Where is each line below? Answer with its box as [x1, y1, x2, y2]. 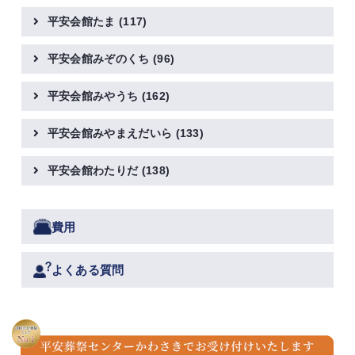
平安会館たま [47, 16, 120, 29]
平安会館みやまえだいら [47, 128, 176, 140]
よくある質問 [51, 263, 124, 277]
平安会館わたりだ [47, 165, 142, 177]
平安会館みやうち [47, 90, 142, 103]
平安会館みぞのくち [47, 53, 153, 66]
